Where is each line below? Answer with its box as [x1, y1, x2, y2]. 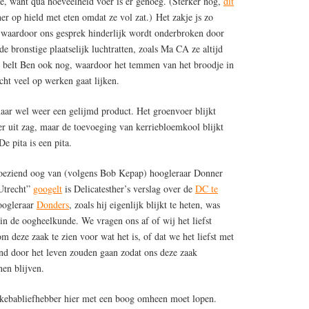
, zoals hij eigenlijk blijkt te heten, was [69, 197, 220, 211]
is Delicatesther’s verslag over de [62, 181, 195, 195]
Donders [37, 197, 69, 211]
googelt [33, 181, 62, 195]
